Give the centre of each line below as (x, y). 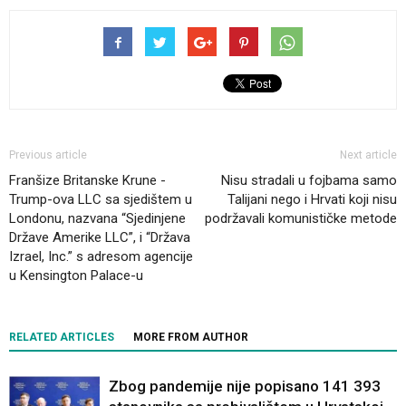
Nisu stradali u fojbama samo (309, 181)
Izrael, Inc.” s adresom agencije (101, 257)
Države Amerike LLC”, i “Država (100, 238)
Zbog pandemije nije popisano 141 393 (245, 387)
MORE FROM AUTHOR (191, 338)
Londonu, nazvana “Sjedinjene (97, 219)
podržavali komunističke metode (301, 219)
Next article (368, 155)
